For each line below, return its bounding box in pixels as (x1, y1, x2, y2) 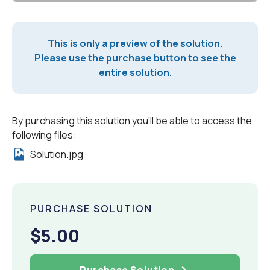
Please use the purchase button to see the (34, 51, 236, 64)
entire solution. (98, 65, 172, 79)
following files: (12, 128, 76, 142)
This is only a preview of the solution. (48, 36, 222, 50)
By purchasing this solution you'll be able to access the (12, 113, 252, 127)
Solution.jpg (30, 147, 83, 161)
